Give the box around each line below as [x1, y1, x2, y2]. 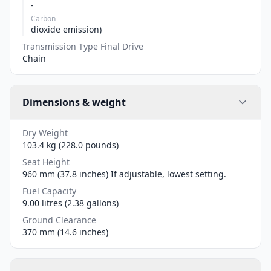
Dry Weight [22, 126, 68, 139]
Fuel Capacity [22, 184, 76, 197]
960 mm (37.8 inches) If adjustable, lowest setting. [22, 168, 226, 180]
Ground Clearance [22, 214, 96, 226]
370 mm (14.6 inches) [22, 226, 108, 238]
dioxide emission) [31, 23, 102, 35]
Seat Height [22, 155, 70, 168]
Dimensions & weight [22, 95, 126, 109]
